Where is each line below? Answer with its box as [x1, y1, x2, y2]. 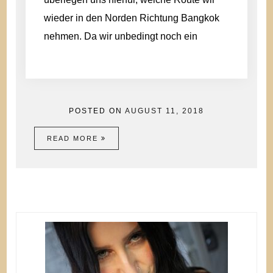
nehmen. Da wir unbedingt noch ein [44, 31, 198, 41]
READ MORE [47, 135, 102, 142]
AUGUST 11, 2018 [125, 107, 204, 115]
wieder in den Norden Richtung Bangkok [44, 13, 220, 23]
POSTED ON [69, 107, 125, 115]
